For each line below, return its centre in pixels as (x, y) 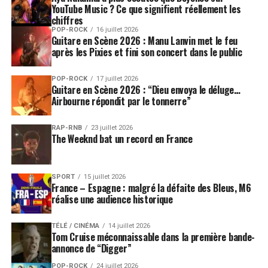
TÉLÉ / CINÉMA (75, 226)
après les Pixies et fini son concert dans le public (147, 52)
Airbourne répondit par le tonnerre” (121, 101)
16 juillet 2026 (117, 29)
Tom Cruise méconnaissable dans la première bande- (153, 237)
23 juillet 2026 (112, 127)
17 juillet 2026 (117, 78)
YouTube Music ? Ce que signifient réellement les (146, 9)
